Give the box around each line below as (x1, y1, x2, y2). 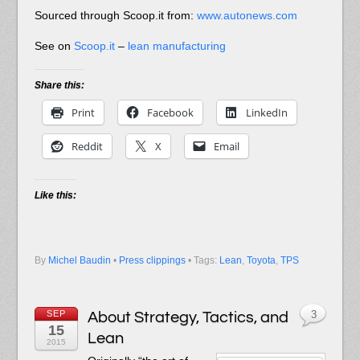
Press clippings (118, 255, 186, 267)
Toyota (246, 255, 276, 267)
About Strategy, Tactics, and (87, 309, 288, 326)
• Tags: (187, 255, 219, 267)
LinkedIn (245, 104, 288, 120)
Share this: (34, 79, 84, 91)
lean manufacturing (127, 39, 226, 53)
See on (34, 39, 74, 53)
